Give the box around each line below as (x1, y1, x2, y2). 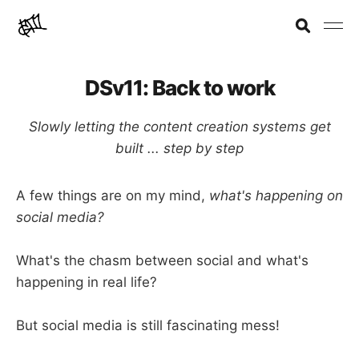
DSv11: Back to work (84, 75, 275, 100)
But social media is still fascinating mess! (16, 317, 280, 334)
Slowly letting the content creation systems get (28, 119, 331, 135)
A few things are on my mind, (16, 188, 209, 204)
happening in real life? (16, 274, 157, 291)
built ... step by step (115, 140, 244, 156)
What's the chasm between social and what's (16, 252, 309, 269)
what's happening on (209, 188, 343, 204)
